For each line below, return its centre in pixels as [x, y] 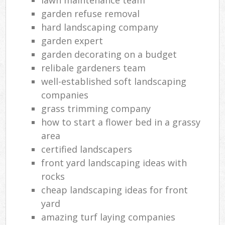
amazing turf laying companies [108, 217]
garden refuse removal [91, 13]
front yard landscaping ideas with [114, 162]
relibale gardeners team [94, 68]
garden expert [72, 40]
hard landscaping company [100, 27]
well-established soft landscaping [114, 81]
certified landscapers [87, 149]
